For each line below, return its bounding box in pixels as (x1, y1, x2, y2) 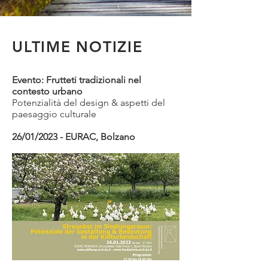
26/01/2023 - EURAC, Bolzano (12, 131, 135, 142)
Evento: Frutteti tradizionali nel (12, 74, 141, 86)
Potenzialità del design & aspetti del (12, 97, 165, 108)
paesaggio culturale (12, 108, 96, 120)
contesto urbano (12, 86, 83, 97)
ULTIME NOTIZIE (12, 38, 143, 56)
